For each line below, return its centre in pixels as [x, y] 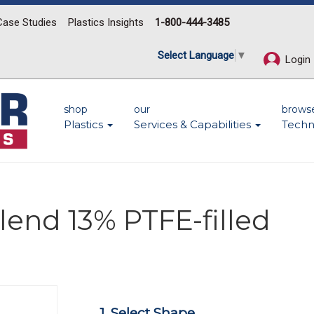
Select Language [196, 55]
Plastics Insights [106, 22]
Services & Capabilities [194, 124]
